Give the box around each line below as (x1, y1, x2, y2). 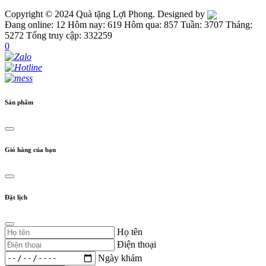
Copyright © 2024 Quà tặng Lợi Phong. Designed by (5, 8, 207, 19)
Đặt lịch (5, 193, 27, 201)
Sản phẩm (5, 98, 33, 106)
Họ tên (117, 226, 142, 237)
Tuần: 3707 (180, 19, 223, 30)
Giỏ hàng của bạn (5, 145, 56, 153)
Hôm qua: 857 (124, 19, 178, 30)
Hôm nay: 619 (68, 19, 122, 30)
